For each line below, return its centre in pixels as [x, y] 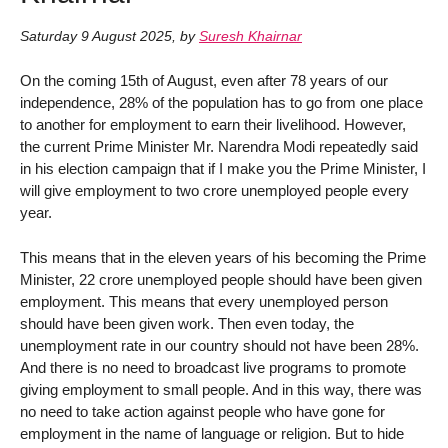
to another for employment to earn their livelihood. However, [213, 124]
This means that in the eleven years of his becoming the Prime [223, 257]
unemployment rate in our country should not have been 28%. [219, 345]
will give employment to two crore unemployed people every [214, 190]
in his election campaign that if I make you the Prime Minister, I [223, 168]
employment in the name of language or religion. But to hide [212, 433]
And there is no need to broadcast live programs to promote [213, 367]
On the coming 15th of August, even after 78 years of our [204, 80]
